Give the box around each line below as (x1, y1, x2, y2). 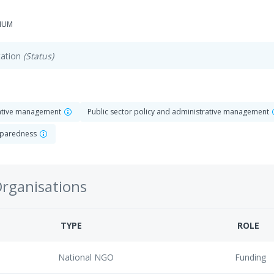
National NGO (58, 251, 114, 263)
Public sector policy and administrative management (87, 106, 271, 117)
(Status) (23, 50, 54, 62)
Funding (235, 251, 266, 263)
